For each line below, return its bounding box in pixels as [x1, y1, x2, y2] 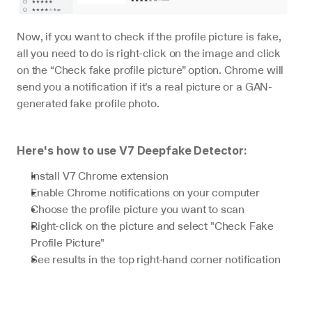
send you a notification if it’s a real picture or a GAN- [17, 78, 273, 94]
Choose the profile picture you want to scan [31, 201, 245, 217]
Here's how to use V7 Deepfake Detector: [17, 143, 247, 157]
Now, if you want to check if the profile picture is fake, [17, 28, 281, 44]
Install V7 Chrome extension [31, 167, 169, 183]
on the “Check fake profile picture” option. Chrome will [17, 61, 284, 77]
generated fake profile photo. [17, 95, 159, 111]
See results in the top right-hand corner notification [31, 251, 281, 267]
